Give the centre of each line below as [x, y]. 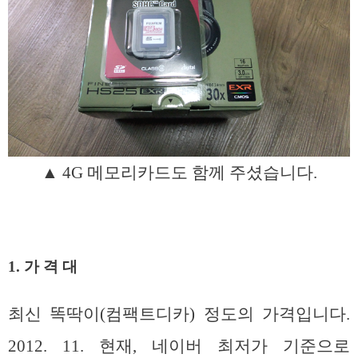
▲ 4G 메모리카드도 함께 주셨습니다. [179, 172]
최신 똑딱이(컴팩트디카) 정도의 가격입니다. [179, 314]
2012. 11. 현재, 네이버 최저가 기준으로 [179, 346]
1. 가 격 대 [43, 267]
